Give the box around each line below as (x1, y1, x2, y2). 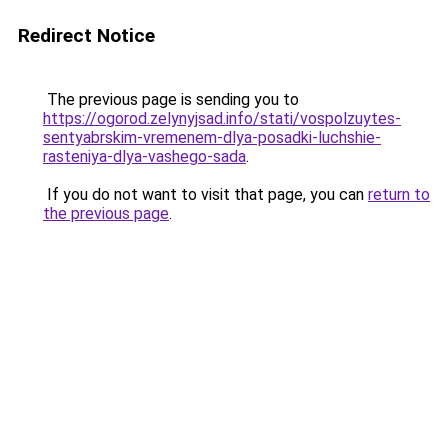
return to (368, 185, 430, 204)
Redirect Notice (18, 24, 155, 47)
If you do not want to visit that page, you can (43, 185, 368, 204)
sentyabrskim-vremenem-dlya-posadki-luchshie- (43, 128, 381, 147)
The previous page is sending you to (43, 90, 299, 109)
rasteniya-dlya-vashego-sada (43, 147, 246, 166)
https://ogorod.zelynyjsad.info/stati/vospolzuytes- (43, 109, 401, 128)
